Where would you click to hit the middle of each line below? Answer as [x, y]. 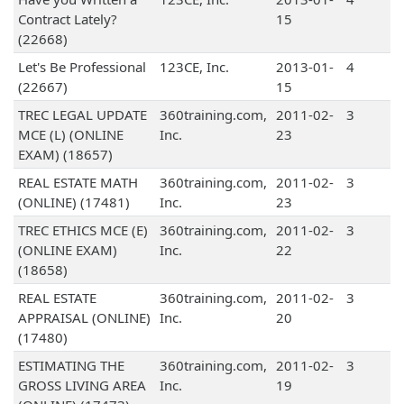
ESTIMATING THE [71, 366]
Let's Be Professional [82, 67]
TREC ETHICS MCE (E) [83, 230]
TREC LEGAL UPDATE [82, 115]
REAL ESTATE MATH [78, 183]
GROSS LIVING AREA [82, 386]
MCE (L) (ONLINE [70, 135]
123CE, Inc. [194, 67]
